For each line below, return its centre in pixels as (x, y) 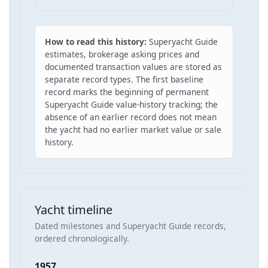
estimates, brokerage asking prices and (122, 54)
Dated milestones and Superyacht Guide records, (130, 226)
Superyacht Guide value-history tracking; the (131, 104)
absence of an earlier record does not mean (131, 117)
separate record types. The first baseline (124, 79)
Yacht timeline (74, 209)
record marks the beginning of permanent (127, 92)
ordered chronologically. (82, 238)
